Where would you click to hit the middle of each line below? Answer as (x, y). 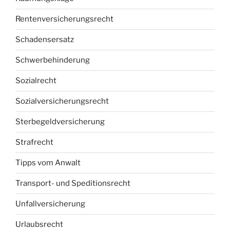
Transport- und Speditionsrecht (73, 184)
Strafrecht (34, 142)
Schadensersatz (45, 40)
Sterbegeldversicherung (60, 122)
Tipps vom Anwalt (48, 163)
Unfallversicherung (50, 204)
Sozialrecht (36, 81)
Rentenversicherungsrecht (64, 19)
